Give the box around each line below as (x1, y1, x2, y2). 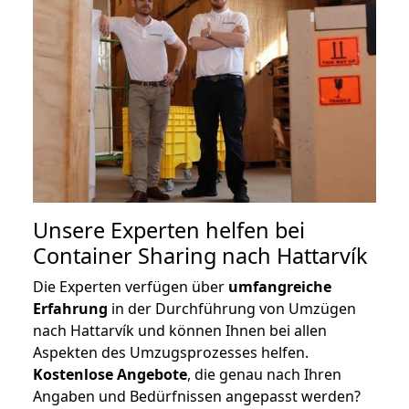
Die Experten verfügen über (33, 276, 228, 297)
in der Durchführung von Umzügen (108, 298, 356, 319)
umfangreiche (228, 276, 331, 297)
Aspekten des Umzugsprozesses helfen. (33, 341, 309, 362)
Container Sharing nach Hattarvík (33, 240, 368, 270)
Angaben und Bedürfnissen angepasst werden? (33, 385, 361, 406)
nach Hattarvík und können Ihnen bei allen (33, 320, 327, 341)
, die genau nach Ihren (187, 363, 341, 384)
